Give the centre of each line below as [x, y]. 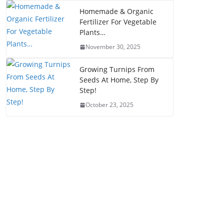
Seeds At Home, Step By [119, 80]
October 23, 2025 [109, 105]
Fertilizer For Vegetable [118, 22]
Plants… [92, 32]
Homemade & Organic [116, 11]
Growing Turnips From [117, 69]
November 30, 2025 [113, 47]
